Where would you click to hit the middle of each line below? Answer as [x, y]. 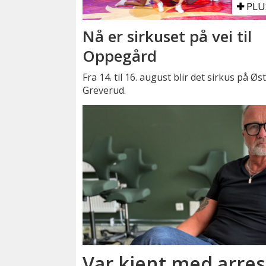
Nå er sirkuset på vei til [167, 37]
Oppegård [120, 56]
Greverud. [104, 90]
